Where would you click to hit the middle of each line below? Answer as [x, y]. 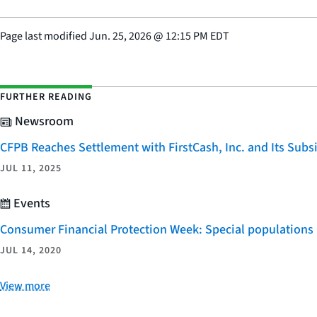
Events [30, 203]
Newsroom [42, 121]
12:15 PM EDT [197, 36]
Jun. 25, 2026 [120, 36]
